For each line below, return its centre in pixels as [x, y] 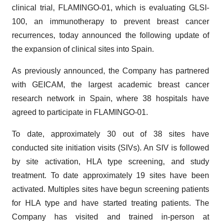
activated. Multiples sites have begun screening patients [110, 189]
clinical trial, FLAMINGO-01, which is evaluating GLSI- [110, 8]
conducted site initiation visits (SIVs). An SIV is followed [110, 148]
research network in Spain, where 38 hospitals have [110, 98]
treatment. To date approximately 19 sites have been [110, 175]
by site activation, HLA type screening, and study [110, 162]
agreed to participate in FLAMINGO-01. [80, 112]
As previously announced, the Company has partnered [110, 71]
